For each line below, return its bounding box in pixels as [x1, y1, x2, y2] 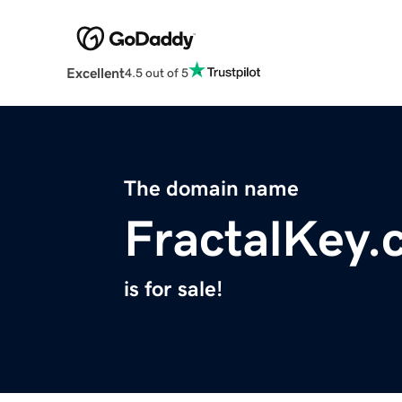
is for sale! [124, 278, 223, 301]
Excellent [66, 66, 125, 81]
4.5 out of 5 [124, 66, 188, 79]
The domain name [124, 178, 299, 200]
